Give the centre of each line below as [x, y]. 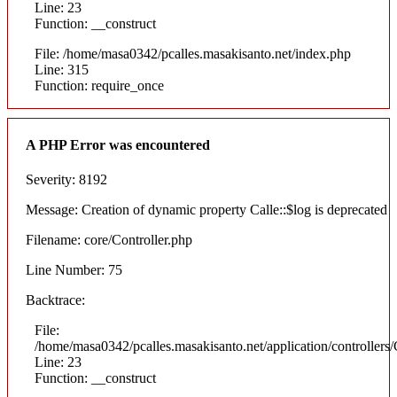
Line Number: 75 [74, 270]
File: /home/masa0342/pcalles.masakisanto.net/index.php [193, 53]
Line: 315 [62, 69]
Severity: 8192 [66, 180]
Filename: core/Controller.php [109, 240]
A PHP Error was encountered [118, 144]
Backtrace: [55, 300]
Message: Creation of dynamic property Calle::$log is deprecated [206, 210]
